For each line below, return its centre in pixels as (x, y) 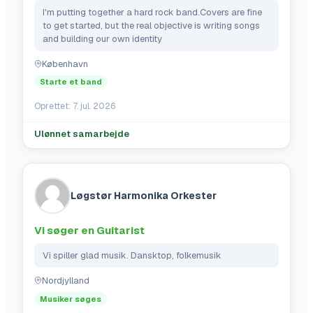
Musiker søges (71, 299)
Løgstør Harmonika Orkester (144, 196)
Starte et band (71, 81)
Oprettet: (53, 107)
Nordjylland (66, 281)
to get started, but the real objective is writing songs (151, 25)
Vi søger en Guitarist (89, 231)
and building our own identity (102, 38)
